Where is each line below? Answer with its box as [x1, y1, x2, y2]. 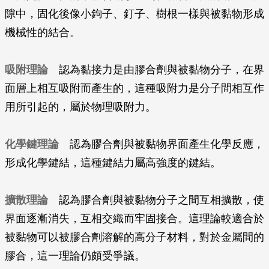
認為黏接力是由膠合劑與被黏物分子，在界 [48, 64, 264, 76]
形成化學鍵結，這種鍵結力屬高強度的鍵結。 [5, 157, 221, 169]
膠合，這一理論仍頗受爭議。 [5, 250, 145, 262]
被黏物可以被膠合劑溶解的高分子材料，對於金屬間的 [5, 231, 264, 243]
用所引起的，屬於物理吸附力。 [5, 101, 156, 113]
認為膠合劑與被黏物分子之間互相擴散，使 [48, 194, 264, 206]
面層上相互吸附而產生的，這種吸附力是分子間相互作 [5, 82, 264, 94]
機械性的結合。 [5, 26, 80, 38]
